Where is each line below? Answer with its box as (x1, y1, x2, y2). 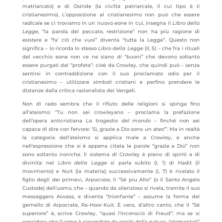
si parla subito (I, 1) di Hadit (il (107, 160, 200, 166)
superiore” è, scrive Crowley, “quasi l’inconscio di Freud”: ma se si (22, 210, 200, 217)
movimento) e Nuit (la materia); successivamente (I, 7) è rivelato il (22, 168, 200, 174)
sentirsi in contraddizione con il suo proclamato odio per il (22, 70, 200, 77)
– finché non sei (151, 117, 200, 124)
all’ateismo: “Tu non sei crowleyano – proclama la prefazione (22, 109, 200, 115)
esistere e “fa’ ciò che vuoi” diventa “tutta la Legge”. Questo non (22, 37, 200, 43)
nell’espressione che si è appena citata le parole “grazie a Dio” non (22, 143, 200, 149)
